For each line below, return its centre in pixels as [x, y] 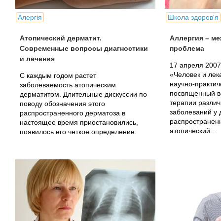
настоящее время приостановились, [79, 122]
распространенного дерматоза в [73, 113]
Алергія [30, 17]
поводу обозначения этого [62, 104]
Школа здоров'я [193, 17]
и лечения [37, 59]
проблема [187, 48]
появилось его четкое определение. [78, 132]
